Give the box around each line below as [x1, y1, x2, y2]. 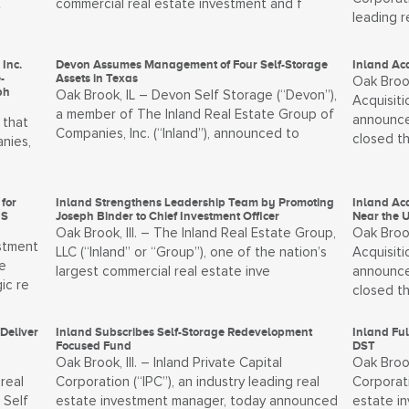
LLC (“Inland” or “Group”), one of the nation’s [56, 246, 328, 259]
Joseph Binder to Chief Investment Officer [56, 209, 280, 223]
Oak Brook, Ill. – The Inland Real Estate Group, [56, 226, 337, 240]
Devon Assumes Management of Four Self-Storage [56, 58, 329, 71]
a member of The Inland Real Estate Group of [56, 108, 335, 121]
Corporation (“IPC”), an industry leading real [56, 375, 320, 389]
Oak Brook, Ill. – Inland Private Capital [56, 356, 283, 370]
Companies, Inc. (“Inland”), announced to [56, 127, 300, 141]
